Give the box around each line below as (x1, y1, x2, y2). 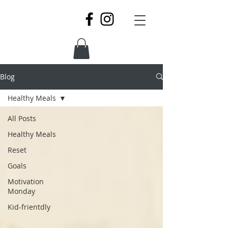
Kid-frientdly (8, 202, 50, 212)
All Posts (8, 113, 36, 123)
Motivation (8, 176, 44, 186)
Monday (8, 186, 35, 196)
